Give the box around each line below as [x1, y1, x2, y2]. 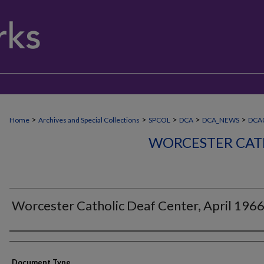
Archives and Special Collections [38, 115, 140, 124]
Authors [9, 235, 52, 249]
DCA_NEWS [202, 115, 239, 124]
